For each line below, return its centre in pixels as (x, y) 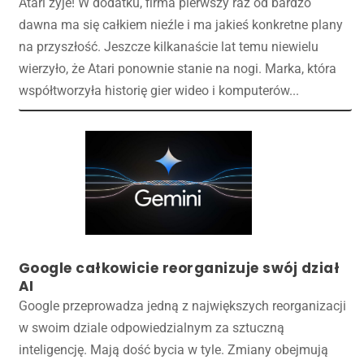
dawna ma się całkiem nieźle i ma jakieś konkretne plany (180, 25)
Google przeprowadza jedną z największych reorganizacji (182, 306)
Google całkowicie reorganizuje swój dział (179, 269)
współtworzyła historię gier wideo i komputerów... (158, 91)
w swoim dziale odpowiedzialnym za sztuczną (151, 328)
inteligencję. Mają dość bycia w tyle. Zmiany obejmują (173, 350)
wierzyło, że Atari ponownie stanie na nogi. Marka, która (177, 69)
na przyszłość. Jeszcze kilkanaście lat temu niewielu (168, 47)
